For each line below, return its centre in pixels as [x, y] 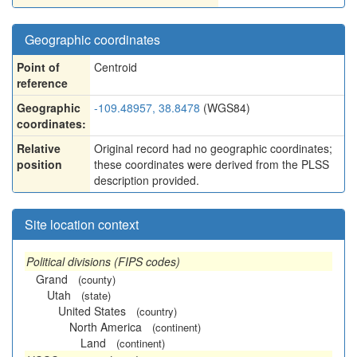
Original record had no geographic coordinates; [213, 148]
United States [92, 311]
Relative [39, 148]
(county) [97, 279]
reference [42, 83]
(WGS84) [225, 108]
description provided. [147, 180]
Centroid [116, 67]
